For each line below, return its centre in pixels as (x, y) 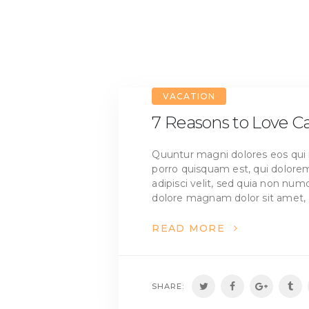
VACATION (189, 97)
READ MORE (189, 229)
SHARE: (168, 287)
